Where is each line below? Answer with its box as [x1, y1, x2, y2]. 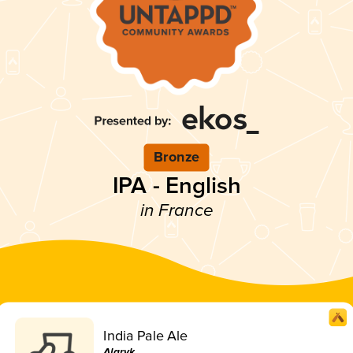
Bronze [154, 148, 199, 166]
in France [139, 199, 214, 221]
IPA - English [112, 171, 241, 200]
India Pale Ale [103, 326, 188, 344]
